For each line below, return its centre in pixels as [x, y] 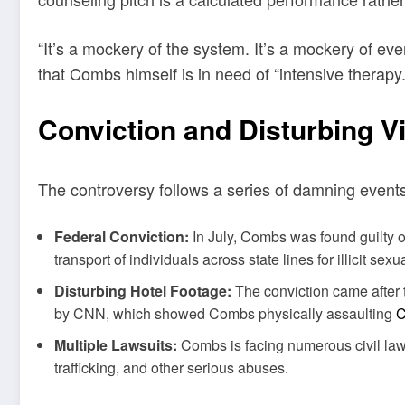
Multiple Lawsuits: [116, 344]
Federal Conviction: [122, 236]
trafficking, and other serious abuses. [171, 367]
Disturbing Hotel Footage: [143, 290]
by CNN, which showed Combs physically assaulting [225, 313]
